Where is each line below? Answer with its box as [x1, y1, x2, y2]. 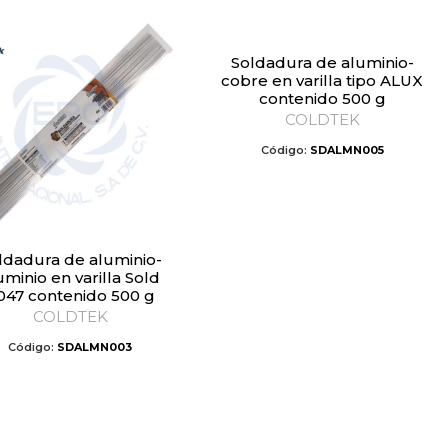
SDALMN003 [57, 340, 132, 354]
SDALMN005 [309, 143, 384, 157]
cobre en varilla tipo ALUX [221, 71, 423, 90]
